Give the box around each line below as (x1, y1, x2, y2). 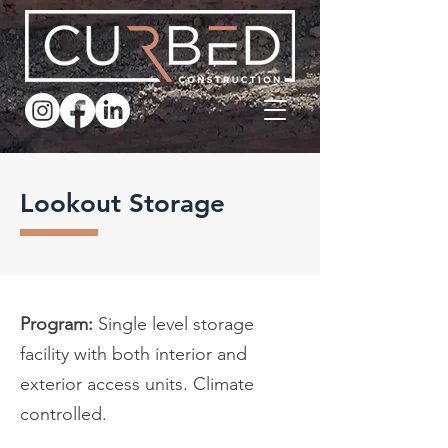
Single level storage (93, 313, 254, 335)
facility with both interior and (20, 343, 247, 365)
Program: (20, 313, 93, 335)
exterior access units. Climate (20, 373, 254, 395)
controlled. (20, 403, 107, 425)
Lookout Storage (20, 188, 225, 219)
